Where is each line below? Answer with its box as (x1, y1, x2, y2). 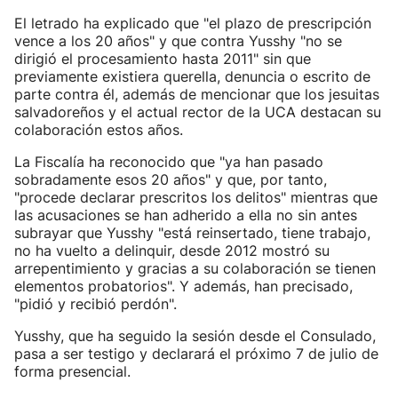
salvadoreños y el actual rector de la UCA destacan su (14, 103, 381, 121)
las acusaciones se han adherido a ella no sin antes (14, 206, 357, 224)
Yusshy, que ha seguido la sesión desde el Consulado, (14, 327, 376, 345)
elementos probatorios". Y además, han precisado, (14, 277, 353, 295)
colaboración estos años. (14, 121, 183, 139)
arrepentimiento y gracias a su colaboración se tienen (14, 259, 376, 277)
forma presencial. (14, 362, 131, 380)
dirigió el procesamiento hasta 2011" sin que (14, 50, 311, 68)
